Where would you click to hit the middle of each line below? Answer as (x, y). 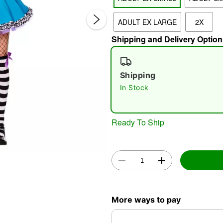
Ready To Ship (138, 122)
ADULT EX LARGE (147, 22)
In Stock (134, 87)
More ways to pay (146, 199)
